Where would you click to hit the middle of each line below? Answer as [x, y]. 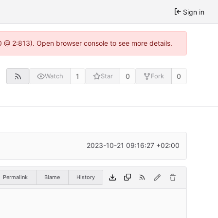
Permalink [15, 177]
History [86, 177]
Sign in [194, 12]
